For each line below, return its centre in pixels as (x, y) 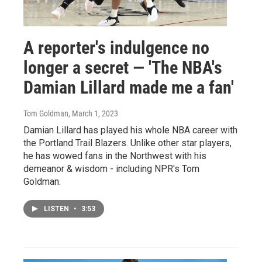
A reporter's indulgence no (116, 47)
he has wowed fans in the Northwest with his (115, 156)
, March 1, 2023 (93, 113)
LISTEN (57, 208)
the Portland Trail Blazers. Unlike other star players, (127, 143)
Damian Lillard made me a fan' (129, 87)
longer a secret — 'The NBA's (123, 67)
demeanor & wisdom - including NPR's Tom (111, 168)
